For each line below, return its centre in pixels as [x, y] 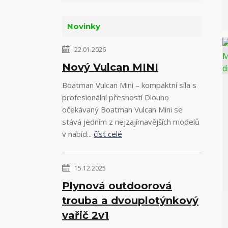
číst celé [108, 134]
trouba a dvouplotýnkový [130, 201]
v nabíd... [78, 134]
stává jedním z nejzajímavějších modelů [131, 122]
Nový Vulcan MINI [110, 67]
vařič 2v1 [85, 215]
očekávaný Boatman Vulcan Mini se [122, 109]
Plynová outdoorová [117, 186]
